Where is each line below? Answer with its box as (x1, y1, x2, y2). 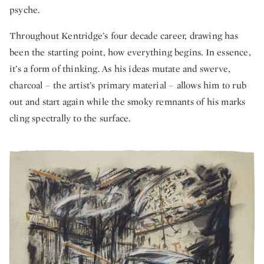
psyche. (9, 3, 40, 16)
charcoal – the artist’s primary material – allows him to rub (9, 78, 247, 91)
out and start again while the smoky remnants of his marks (9, 95, 246, 108)
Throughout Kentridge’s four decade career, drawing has (9, 29, 238, 42)
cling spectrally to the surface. (9, 111, 131, 124)
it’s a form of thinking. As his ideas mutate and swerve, (9, 62, 231, 75)
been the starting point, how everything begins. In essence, (9, 45, 251, 58)
